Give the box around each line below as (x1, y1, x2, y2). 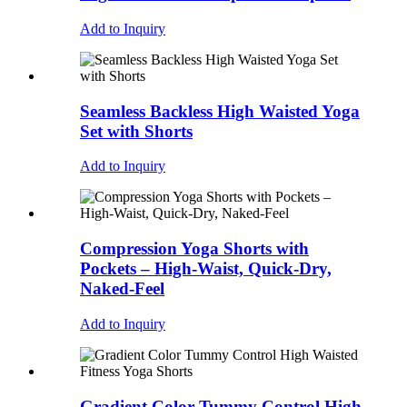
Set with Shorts (80, 121, 193, 141)
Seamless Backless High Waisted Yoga (80, 101, 360, 121)
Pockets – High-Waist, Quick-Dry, (80, 259, 332, 279)
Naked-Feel (80, 279, 164, 299)
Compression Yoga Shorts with (80, 239, 309, 259)
